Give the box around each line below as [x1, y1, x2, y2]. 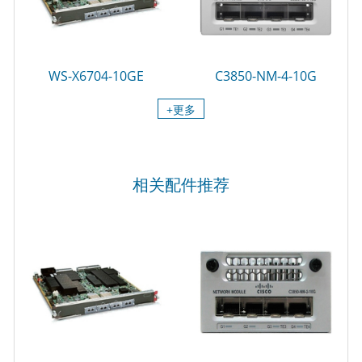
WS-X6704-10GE [48, 66, 144, 85]
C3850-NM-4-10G [215, 66, 318, 85]
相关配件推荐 [132, 173, 229, 196]
